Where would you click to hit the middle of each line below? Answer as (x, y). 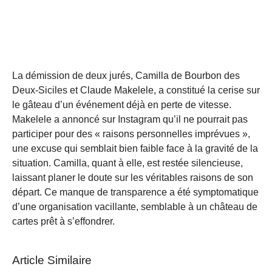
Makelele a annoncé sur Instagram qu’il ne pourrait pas (130, 119)
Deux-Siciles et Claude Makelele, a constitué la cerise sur (136, 90)
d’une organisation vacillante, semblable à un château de (135, 206)
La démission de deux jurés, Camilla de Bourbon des (126, 75)
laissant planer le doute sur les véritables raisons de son (133, 177)
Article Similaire (52, 260)
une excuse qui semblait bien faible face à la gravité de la (135, 148)
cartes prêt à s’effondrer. (63, 221)
